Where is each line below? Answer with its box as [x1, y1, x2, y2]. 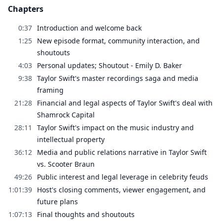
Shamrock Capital [37, 110, 95, 119]
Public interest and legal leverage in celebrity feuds [37, 172, 208, 182]
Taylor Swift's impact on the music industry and [37, 122, 194, 132]
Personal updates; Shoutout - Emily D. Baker [37, 60, 182, 70]
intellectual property [37, 134, 105, 144]
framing [37, 85, 64, 95]
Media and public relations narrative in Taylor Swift [37, 147, 207, 157]
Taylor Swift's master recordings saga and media [37, 73, 198, 83]
